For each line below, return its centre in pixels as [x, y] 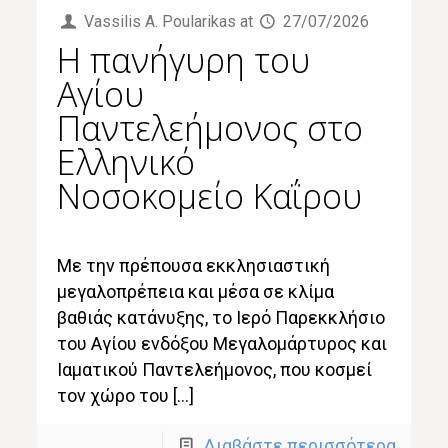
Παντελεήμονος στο [210, 127]
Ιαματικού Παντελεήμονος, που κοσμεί [215, 369]
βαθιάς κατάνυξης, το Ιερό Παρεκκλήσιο [221, 317]
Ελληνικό [126, 161]
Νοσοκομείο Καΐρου [210, 195]
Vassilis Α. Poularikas [159, 21]
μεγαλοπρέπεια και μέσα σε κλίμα [196, 291]
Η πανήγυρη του [184, 59]
